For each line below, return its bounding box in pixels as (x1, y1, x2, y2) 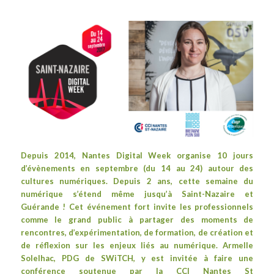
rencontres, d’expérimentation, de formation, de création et (20, 228, 254, 238)
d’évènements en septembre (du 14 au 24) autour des (20, 163, 254, 174)
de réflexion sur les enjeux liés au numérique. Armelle (20, 240, 254, 251)
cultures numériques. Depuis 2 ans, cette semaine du (20, 176, 254, 187)
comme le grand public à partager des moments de (20, 215, 254, 225)
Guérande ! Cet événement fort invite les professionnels (20, 202, 254, 212)
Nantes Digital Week (81, 150, 171, 161)
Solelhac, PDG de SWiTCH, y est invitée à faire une (20, 253, 254, 264)
